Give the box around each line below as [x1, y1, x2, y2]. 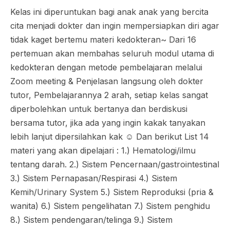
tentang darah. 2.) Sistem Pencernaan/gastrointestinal [10, 159, 219, 169]
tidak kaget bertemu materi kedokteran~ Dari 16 [10, 34, 196, 45]
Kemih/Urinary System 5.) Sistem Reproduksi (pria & [10, 187, 214, 197]
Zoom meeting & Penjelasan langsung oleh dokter [10, 76, 203, 86]
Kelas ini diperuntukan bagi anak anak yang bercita [10, 7, 208, 17]
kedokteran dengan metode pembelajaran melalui [10, 62, 202, 72]
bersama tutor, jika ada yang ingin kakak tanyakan [10, 118, 205, 128]
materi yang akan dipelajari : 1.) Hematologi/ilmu [10, 145, 196, 156]
